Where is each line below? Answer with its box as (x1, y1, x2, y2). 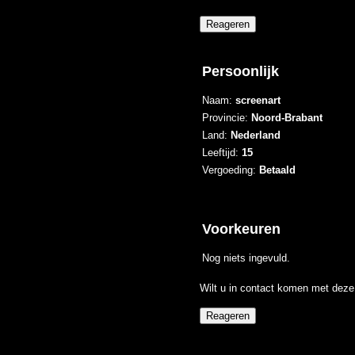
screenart (235, 94, 281, 106)
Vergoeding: (201, 163, 259, 176)
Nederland (230, 128, 281, 141)
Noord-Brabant (250, 111, 323, 124)
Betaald (258, 163, 296, 176)
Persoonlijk (201, 63, 279, 79)
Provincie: (201, 111, 251, 124)
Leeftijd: (201, 146, 242, 158)
